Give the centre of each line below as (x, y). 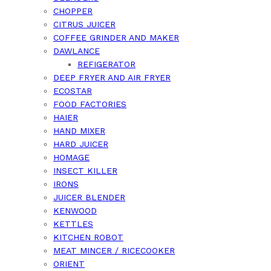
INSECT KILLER (85, 171)
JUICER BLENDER (89, 198)
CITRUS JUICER (84, 24)
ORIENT (69, 264)
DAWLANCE (77, 51)
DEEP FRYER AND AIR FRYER (112, 78)
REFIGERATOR (106, 64)
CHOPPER (73, 11)
